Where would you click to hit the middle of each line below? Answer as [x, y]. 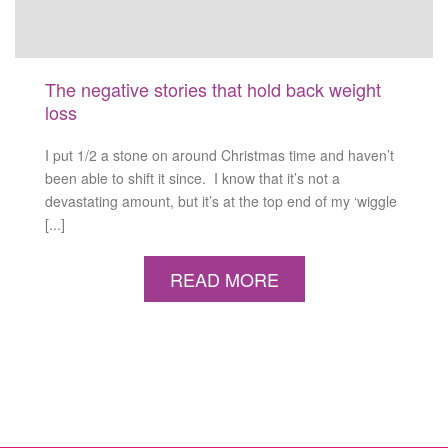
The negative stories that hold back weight [213, 88]
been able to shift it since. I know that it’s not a [192, 177]
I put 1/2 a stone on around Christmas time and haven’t [219, 154]
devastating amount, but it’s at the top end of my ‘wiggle [221, 200]
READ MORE [224, 278]
